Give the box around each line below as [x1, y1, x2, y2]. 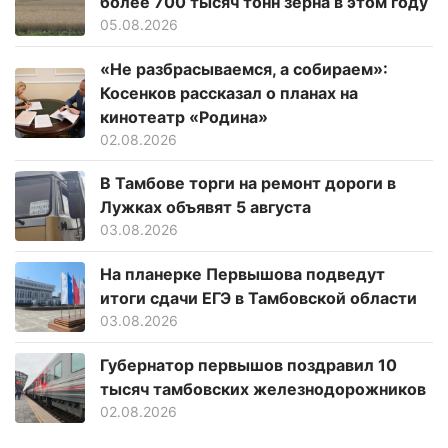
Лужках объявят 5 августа [100, 197, 311, 218]
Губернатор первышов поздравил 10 [100, 355, 397, 376]
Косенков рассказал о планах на [100, 82, 358, 103]
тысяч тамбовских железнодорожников [100, 379, 426, 400]
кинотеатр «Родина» [100, 106, 268, 127]
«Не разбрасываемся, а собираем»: [100, 58, 388, 79]
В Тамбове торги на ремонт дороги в [100, 173, 396, 194]
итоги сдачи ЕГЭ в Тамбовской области [100, 288, 417, 309]
